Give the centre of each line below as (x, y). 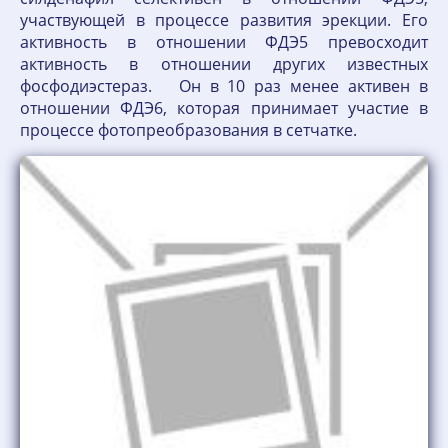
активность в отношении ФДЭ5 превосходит (224, 42)
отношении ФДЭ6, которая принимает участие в (224, 108)
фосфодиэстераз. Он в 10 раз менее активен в (224, 86)
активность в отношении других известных (224, 64)
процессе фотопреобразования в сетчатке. (192, 130)
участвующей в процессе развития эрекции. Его (224, 20)
